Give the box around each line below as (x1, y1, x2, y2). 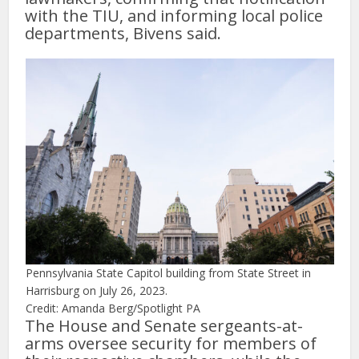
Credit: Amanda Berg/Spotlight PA (25, 301, 200, 317)
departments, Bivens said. (25, 22, 222, 45)
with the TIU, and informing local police (25, 5, 324, 27)
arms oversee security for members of (25, 333, 317, 355)
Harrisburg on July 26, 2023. (25, 283, 167, 299)
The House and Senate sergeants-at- (25, 315, 304, 337)
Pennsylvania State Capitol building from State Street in (25, 265, 311, 281)
